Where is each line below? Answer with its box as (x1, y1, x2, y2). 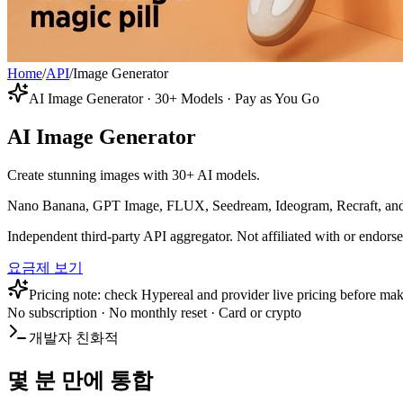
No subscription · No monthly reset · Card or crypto (7, 305, 301, 321)
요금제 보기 (7, 260, 83, 276)
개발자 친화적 (29, 330, 119, 346)
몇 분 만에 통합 (7, 369, 153, 393)
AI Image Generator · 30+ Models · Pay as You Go (29, 91, 319, 107)
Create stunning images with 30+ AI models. (7, 167, 260, 184)
